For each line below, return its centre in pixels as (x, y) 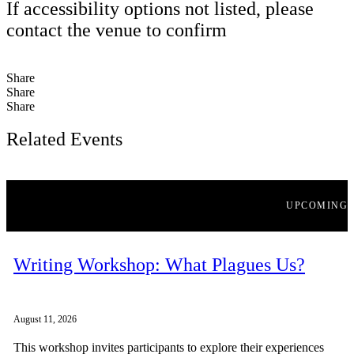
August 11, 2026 (45, 320)
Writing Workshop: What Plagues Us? (159, 265)
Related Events (64, 139)
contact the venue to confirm (117, 30)
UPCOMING (317, 206)
